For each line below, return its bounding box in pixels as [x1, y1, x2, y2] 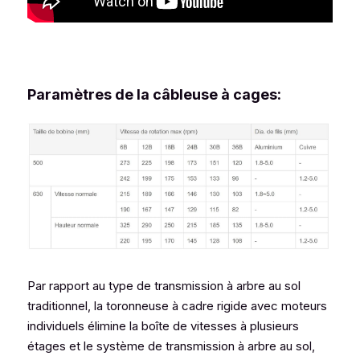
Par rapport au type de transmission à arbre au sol [27, 278, 301, 293]
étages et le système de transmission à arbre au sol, [27, 338, 315, 354]
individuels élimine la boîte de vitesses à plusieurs [27, 318, 299, 333]
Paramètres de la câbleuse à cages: [27, 85, 281, 103]
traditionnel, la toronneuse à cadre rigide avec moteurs [27, 298, 327, 313]
